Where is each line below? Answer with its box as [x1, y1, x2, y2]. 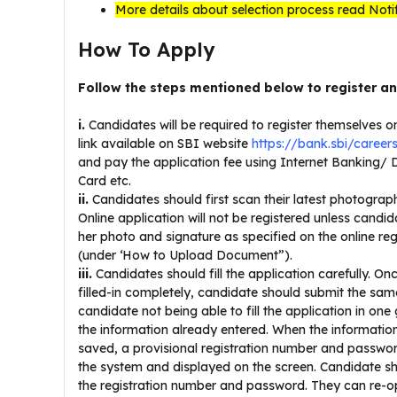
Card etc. [78, 173, 131, 189]
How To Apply [78, 37, 214, 62]
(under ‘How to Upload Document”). [78, 247, 292, 263]
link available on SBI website [78, 136, 248, 152]
